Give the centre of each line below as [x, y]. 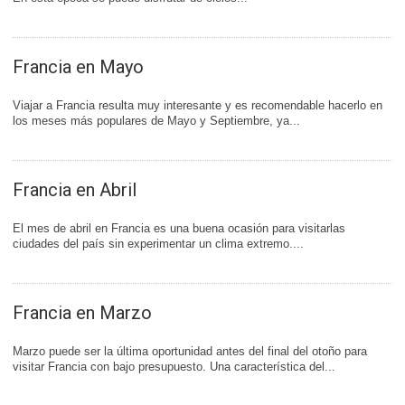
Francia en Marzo [82, 313]
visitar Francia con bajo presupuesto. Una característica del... [174, 367]
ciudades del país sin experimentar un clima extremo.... [158, 244]
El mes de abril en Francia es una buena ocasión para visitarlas [179, 228]
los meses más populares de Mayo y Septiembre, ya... [156, 121]
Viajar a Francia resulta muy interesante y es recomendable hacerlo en [198, 105]
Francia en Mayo [78, 67]
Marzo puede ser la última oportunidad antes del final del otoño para [190, 351]
